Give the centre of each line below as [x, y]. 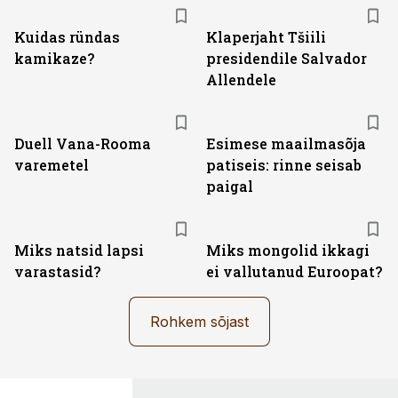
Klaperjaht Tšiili [266, 37]
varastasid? [57, 271]
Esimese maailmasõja [286, 143]
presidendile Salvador [287, 58]
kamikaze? [54, 58]
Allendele [241, 80]
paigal [230, 186]
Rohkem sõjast [199, 322]
